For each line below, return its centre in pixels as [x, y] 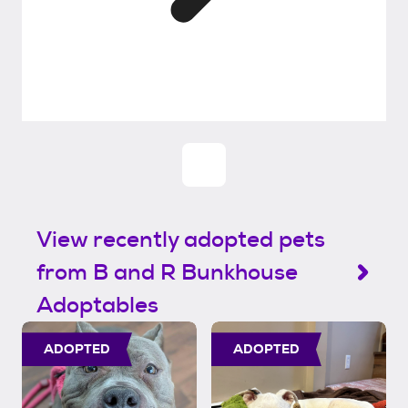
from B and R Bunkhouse [167, 273]
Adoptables [97, 306]
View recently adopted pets [181, 240]
